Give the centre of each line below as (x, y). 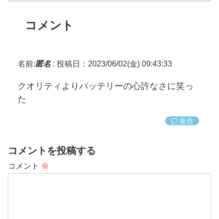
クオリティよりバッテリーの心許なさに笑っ (106, 86)
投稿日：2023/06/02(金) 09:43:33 (114, 64)
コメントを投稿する (52, 150)
